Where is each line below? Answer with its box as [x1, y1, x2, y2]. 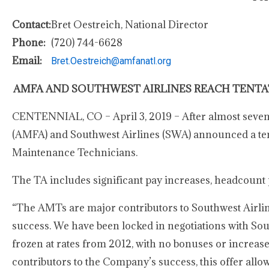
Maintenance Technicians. [12, 146, 138, 159]
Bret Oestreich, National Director [51, 18, 208, 31]
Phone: [12, 36, 46, 49]
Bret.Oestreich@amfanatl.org [51, 55, 171, 67]
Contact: [12, 18, 51, 31]
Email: [12, 54, 42, 67]
